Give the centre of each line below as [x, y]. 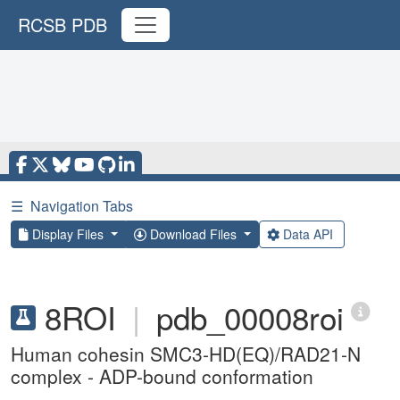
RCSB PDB [62, 25]
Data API [308, 234]
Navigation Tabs [82, 206]
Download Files [193, 234]
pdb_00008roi [250, 317]
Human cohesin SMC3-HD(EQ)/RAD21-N [186, 354]
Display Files [68, 234]
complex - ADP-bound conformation [162, 376]
